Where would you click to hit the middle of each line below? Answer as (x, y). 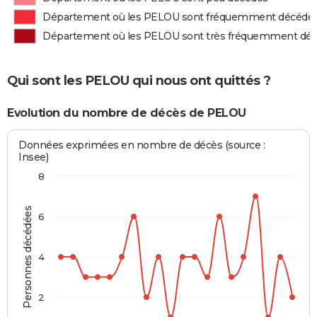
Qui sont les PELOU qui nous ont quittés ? (139, 80)
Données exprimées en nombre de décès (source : (142, 145)
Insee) (34, 157)
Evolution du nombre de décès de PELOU (127, 113)
